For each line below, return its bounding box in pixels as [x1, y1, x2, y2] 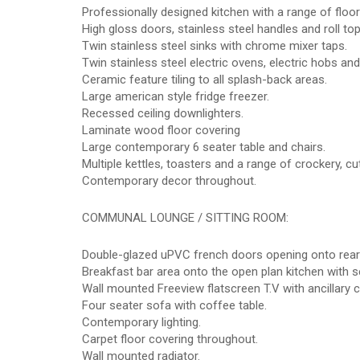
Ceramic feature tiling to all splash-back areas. [82, 72, 327, 87]
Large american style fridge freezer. [82, 89, 269, 104]
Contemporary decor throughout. [82, 174, 256, 188]
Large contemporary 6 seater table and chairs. [82, 140, 325, 154]
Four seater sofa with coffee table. [82, 298, 267, 313]
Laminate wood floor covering [82, 123, 240, 137]
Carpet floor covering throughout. [82, 332, 258, 346]
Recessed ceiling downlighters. [82, 106, 243, 121]
